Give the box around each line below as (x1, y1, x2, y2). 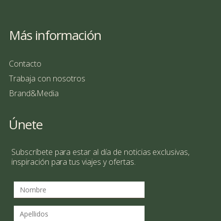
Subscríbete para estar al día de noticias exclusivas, (11, 147, 190, 157)
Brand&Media (9, 88, 59, 99)
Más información (9, 26, 101, 44)
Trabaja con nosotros (9, 73, 85, 84)
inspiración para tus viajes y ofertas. (11, 156, 136, 167)
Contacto (9, 58, 41, 69)
